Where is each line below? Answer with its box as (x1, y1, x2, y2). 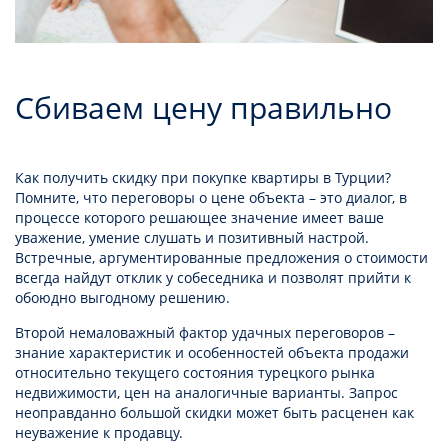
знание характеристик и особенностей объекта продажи (15, 343, 409, 363)
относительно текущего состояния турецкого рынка (15, 363, 375, 383)
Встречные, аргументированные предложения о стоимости (15, 248, 428, 268)
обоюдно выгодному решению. (15, 288, 234, 308)
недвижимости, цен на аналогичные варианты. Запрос (15, 383, 398, 403)
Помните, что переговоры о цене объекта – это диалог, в (15, 188, 407, 208)
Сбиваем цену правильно (15, 87, 392, 129)
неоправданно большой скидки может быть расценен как (15, 403, 414, 423)
